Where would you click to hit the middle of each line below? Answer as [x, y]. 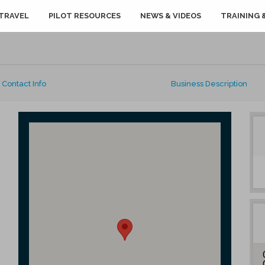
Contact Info [24, 84]
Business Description [209, 84]
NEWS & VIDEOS [171, 16]
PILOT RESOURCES [84, 16]
